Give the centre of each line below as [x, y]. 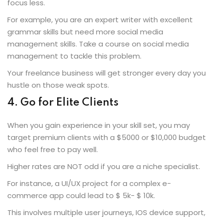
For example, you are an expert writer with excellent [100, 19]
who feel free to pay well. [53, 149]
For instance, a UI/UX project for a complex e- [89, 183]
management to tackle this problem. [74, 56]
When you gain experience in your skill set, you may [99, 125]
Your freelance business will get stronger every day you [107, 73]
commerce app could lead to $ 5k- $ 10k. [82, 195]
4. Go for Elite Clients [63, 102]
